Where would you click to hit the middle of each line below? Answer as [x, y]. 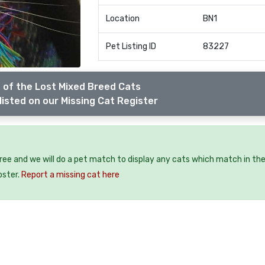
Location [122, 19]
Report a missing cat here [70, 175]
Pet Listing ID [131, 46]
